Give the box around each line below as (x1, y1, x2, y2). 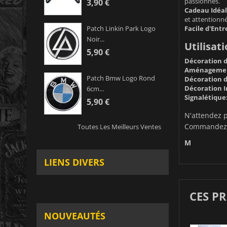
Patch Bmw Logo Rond (87, 73, 155, 83)
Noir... (87, 34, 104, 44)
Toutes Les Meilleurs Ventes (77, 122, 161, 132)
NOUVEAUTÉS (44, 210, 105, 222)
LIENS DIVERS (44, 156, 104, 169)
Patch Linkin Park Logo (87, 24, 156, 33)
